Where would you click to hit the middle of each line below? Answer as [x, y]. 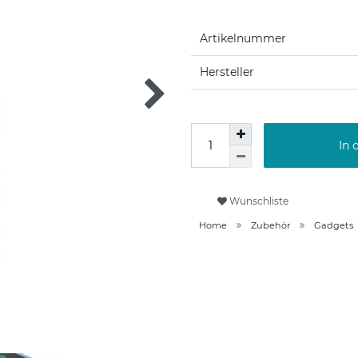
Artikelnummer [243, 39]
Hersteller [227, 72]
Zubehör [270, 226]
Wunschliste [259, 201]
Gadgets [334, 226]
